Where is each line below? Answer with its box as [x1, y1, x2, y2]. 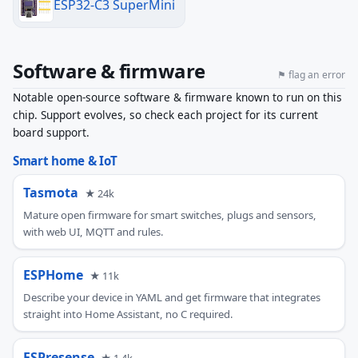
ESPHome [23, 266, 83, 284]
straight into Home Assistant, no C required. [23, 306, 233, 321]
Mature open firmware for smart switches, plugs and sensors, [23, 208, 316, 223]
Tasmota [23, 184, 78, 202]
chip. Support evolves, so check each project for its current [13, 107, 318, 123]
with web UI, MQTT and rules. [23, 225, 164, 240]
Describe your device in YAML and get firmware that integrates [23, 289, 320, 304]
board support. [13, 125, 89, 141]
